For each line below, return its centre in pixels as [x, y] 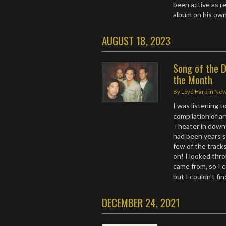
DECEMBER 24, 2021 [141, 203]
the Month [193, 79]
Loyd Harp [194, 92]
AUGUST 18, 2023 [136, 41]
